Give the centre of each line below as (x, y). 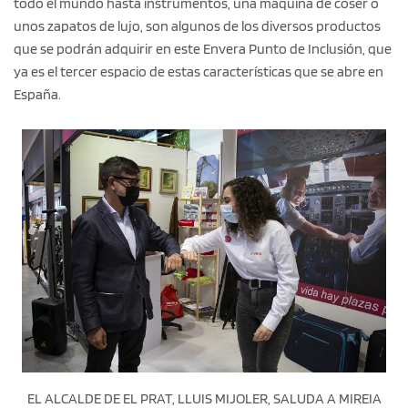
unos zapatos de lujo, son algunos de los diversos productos (197, 26)
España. (37, 95)
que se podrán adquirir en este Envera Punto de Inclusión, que (203, 49)
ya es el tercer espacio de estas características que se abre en (199, 72)
